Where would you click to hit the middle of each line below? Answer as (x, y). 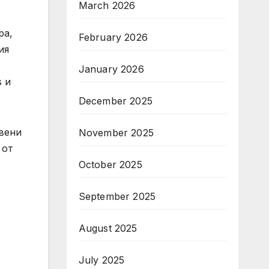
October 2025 (110, 165)
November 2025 (116, 133)
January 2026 (111, 69)
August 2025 (108, 228)
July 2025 (101, 260)
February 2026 (113, 37)
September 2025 (117, 196)
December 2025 (116, 101)
